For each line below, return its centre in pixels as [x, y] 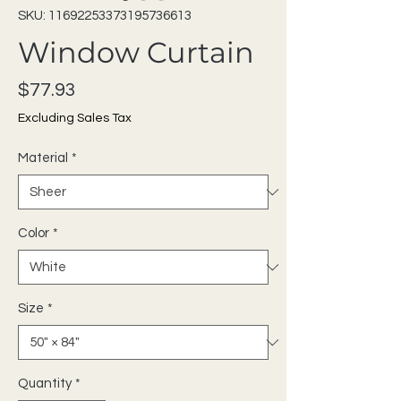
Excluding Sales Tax [75, 118]
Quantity [45, 384]
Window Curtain [136, 52]
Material [43, 158]
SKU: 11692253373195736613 [105, 16]
